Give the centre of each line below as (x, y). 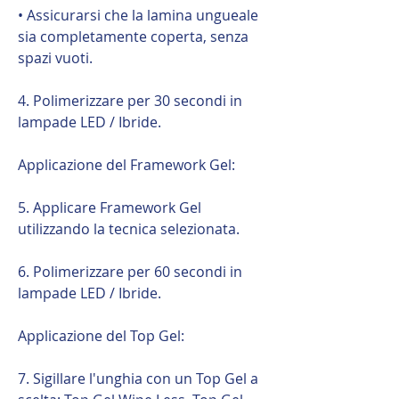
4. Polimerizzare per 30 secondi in (130, 100)
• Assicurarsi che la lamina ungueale (138, 15)
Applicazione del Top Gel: (101, 335)
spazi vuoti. (55, 57)
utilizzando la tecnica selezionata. (129, 228)
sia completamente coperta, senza (133, 36)
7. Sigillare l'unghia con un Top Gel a (138, 378)
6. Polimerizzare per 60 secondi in (130, 271)
